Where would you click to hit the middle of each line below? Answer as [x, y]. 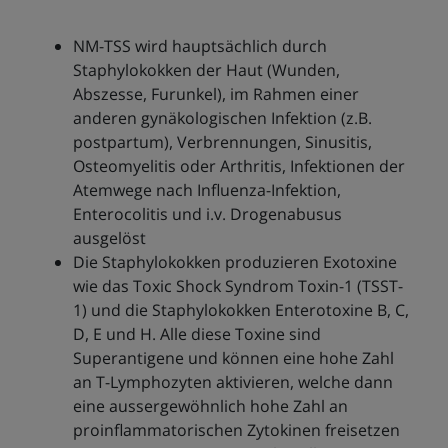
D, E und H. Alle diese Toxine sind [196, 334]
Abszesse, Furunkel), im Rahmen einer [215, 94]
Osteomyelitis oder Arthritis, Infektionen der [238, 166]
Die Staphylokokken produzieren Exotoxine [234, 262]
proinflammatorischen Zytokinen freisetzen [236, 430]
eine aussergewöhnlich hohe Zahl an [210, 406]
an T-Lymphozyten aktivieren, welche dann [232, 382]
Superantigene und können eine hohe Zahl [233, 358]
